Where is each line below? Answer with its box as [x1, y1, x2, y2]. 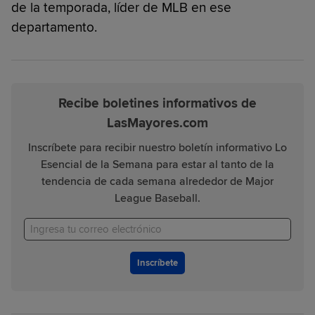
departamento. [11, 18, 97, 36]
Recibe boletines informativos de [58, 95, 257, 112]
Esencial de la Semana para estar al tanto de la [40, 157, 274, 172]
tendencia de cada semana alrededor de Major [41, 174, 274, 188]
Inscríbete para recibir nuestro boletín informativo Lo [27, 140, 287, 155]
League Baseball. [114, 191, 200, 205]
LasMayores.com [106, 115, 208, 131]
